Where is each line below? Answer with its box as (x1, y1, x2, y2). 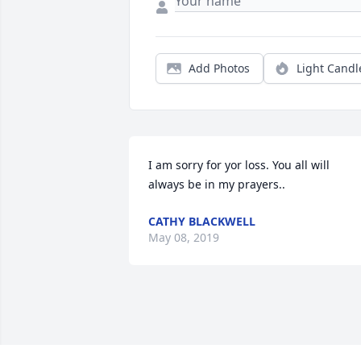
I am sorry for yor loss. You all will (148, 157, 330, 173)
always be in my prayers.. (148, 176, 285, 193)
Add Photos (189, 60, 250, 77)
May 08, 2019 (148, 230, 219, 246)
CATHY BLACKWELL (148, 214, 255, 230)
